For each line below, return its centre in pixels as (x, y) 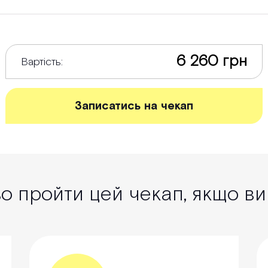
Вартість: (42, 62)
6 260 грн (212, 62)
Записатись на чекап (134, 106)
